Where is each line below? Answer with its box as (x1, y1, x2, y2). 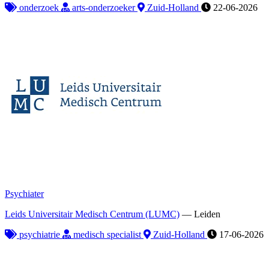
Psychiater (5, 188, 44, 199)
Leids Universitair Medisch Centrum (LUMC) (5, 208, 180, 219)
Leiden (194, 208, 220, 219)
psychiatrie (17, 229, 62, 240)
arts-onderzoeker (70, 2, 138, 13)
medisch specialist (71, 229, 144, 240)
